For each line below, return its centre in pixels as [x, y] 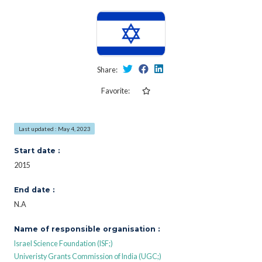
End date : [34, 189]
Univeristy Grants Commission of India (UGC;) [88, 256]
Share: [108, 70]
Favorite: [115, 91]
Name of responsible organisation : [87, 229]
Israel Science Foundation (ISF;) [63, 243]
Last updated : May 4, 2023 [54, 128]
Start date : [37, 150]
